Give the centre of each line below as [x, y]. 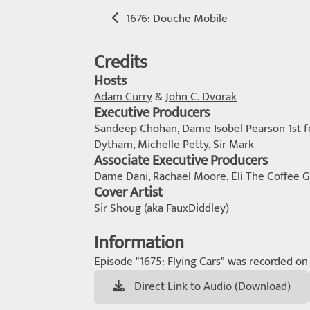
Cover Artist [128, 193]
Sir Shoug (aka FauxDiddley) [162, 208]
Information [139, 243]
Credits [121, 63]
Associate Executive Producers [181, 161]
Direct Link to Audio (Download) [213, 286]
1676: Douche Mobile [176, 19]
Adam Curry [123, 97]
